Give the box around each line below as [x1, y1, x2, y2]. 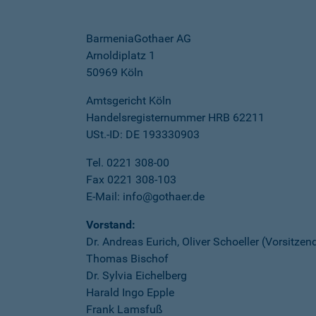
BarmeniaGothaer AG [86, 32, 191, 45]
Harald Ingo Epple [86, 286, 174, 299]
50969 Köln [86, 66, 143, 79]
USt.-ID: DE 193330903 [86, 128, 200, 141]
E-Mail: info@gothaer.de [86, 190, 205, 203]
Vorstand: [86, 218, 135, 231]
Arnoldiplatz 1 [86, 49, 155, 62]
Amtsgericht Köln [86, 94, 171, 107]
